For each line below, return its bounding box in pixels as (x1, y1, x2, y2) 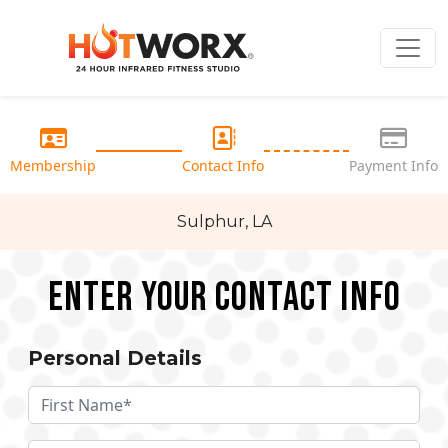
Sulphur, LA (176, 212, 272, 231)
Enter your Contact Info (47, 274, 402, 322)
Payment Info (349, 156, 438, 175)
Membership (10, 156, 96, 175)
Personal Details (28, 346, 202, 370)
